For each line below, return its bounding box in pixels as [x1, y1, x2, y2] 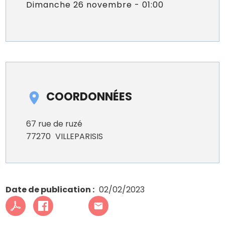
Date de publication [6, 184, 91, 196]
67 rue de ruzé [26, 118, 83, 130]
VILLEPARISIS [55, 131, 103, 143]
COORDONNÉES [46, 88, 133, 105]
